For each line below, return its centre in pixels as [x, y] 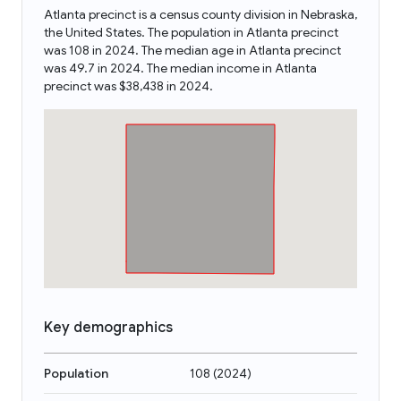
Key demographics [108, 328]
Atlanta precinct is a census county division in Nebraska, [200, 14]
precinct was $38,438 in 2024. [128, 86]
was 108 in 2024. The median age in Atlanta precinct [192, 50]
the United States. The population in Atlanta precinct [191, 32]
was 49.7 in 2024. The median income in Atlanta [180, 68]
